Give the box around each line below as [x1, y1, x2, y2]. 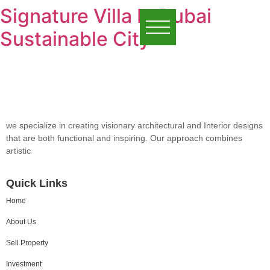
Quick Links [6, 177, 67, 190]
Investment [6, 260, 42, 269]
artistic [6, 146, 31, 155]
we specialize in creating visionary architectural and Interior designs [6, 121, 263, 130]
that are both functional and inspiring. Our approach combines [6, 133, 242, 143]
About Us [6, 218, 36, 227]
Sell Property [6, 239, 48, 248]
